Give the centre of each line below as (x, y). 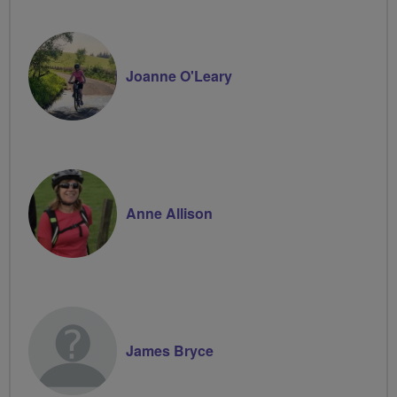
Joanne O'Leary (179, 75)
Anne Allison (169, 213)
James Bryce (170, 350)
